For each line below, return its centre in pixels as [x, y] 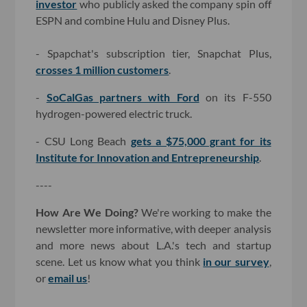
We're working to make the [205, 212]
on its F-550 [235, 97]
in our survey [236, 262]
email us [68, 278]
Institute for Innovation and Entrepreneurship [148, 158]
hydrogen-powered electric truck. [114, 114]
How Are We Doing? [87, 212]
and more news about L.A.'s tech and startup [153, 245]
